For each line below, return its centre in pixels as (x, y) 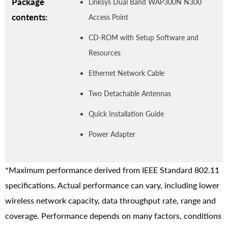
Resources (105, 52)
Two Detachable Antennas (130, 93)
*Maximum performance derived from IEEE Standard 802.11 (112, 169)
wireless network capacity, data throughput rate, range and (110, 200)
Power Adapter (112, 134)
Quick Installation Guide (126, 113)
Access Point (108, 17)
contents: (30, 17)
